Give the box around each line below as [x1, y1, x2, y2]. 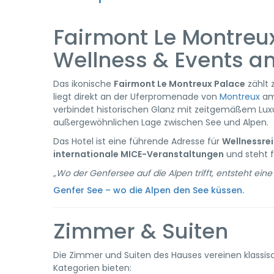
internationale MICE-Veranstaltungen [53, 148, 224, 160]
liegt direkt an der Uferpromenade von [53, 91, 220, 103]
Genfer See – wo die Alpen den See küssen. [53, 184, 244, 196]
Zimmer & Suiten [53, 217, 228, 246]
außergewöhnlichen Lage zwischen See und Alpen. [53, 116, 268, 128]
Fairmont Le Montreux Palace [114, 78, 245, 90]
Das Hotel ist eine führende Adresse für [53, 135, 222, 147]
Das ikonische [53, 78, 114, 90]
